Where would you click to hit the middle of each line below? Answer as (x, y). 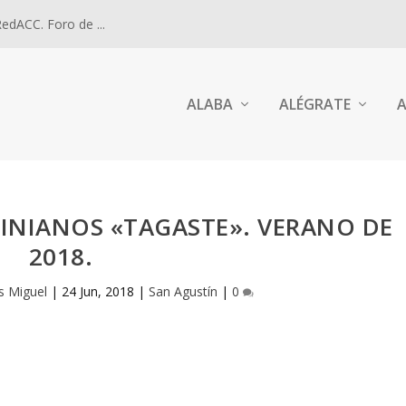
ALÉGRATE (314, 104)
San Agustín (183, 291)
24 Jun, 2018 (97, 291)
